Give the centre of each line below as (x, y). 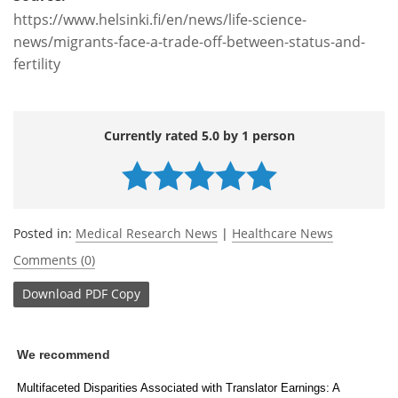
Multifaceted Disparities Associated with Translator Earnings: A (178, 387)
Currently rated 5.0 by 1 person (199, 135)
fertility (37, 64)
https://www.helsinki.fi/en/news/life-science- (160, 19)
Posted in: (44, 233)
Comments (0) (54, 259)
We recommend (64, 354)
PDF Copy (113, 294)
